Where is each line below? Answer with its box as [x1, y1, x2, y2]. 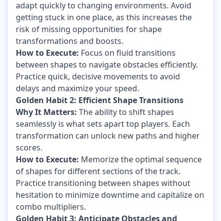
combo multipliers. [16, 201, 86, 212]
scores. [16, 142, 42, 153]
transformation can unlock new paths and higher [16, 130, 200, 141]
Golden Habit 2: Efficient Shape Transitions [16, 94, 184, 106]
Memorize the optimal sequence [79, 153, 202, 165]
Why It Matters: [16, 106, 77, 117]
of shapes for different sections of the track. [16, 165, 181, 177]
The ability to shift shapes [77, 106, 174, 117]
